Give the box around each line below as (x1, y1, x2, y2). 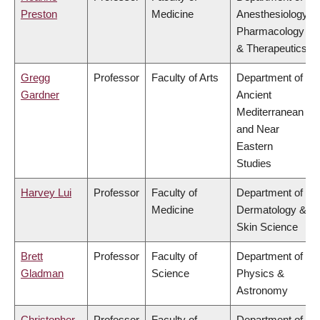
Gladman (21, 267, 64, 280)
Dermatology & (236, 204, 306, 216)
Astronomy (236, 284, 288, 297)
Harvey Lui (21, 186, 71, 199)
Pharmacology (236, 25, 304, 38)
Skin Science (236, 221, 298, 234)
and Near (236, 123, 279, 136)
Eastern (236, 140, 273, 153)
